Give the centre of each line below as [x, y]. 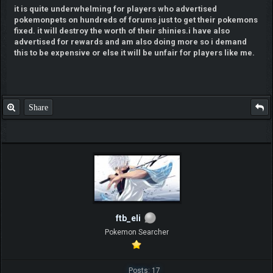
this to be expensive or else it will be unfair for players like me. [134, 52]
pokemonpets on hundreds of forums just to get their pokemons [136, 19]
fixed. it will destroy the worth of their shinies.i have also [122, 30]
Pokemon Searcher [136, 232]
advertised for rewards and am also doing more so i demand [130, 41]
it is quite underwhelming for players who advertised [115, 9]
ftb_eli [128, 218]
